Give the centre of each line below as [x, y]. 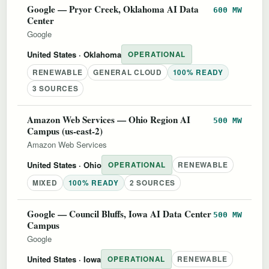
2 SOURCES [153, 183]
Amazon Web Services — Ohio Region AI [109, 119]
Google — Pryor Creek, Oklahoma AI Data [113, 9]
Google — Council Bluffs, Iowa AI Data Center [119, 213]
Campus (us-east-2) [65, 131]
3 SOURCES [56, 88]
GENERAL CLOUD [128, 72]
